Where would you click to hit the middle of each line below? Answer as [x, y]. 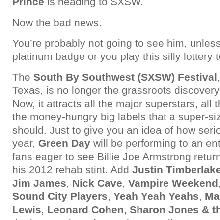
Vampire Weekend [173, 183]
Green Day [64, 143]
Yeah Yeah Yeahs [156, 196]
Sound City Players [60, 196]
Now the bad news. [57, 22]
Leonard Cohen [85, 209]
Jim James [39, 183]
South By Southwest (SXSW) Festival [125, 77]
